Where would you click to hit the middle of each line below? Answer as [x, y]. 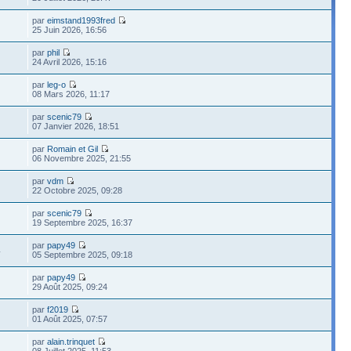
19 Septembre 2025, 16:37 [83, 222]
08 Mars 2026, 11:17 [71, 94]
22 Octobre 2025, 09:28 [78, 190]
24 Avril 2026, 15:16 [70, 62]
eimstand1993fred [81, 20]
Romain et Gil [73, 148]
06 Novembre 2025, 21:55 [82, 158]
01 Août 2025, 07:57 [70, 318]
